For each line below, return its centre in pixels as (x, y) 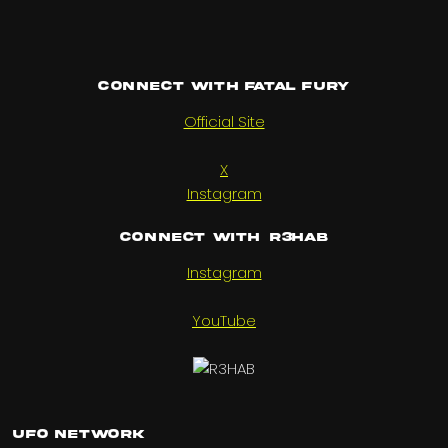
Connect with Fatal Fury (224, 87)
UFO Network (80, 435)
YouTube (224, 321)
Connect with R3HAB (224, 238)
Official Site (224, 122)
